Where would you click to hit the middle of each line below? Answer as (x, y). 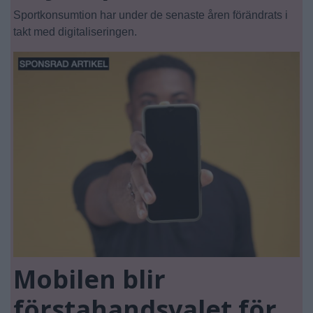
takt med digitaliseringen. (75, 32)
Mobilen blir (89, 279)
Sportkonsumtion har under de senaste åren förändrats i (151, 15)
